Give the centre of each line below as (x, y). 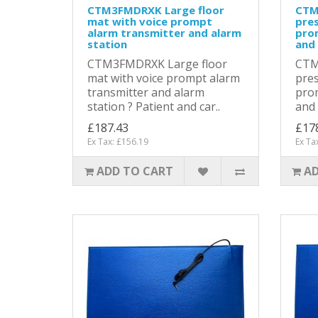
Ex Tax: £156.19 (118, 141)
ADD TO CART (135, 171)
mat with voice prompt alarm (164, 78)
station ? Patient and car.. (154, 106)
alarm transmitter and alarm (164, 32)
